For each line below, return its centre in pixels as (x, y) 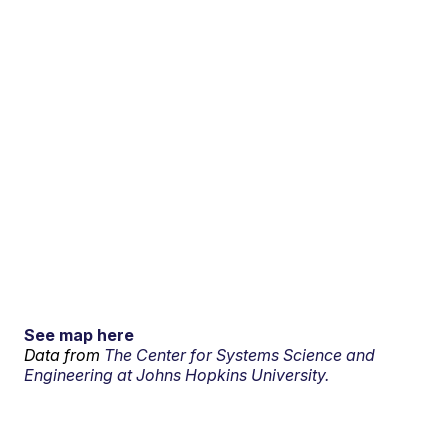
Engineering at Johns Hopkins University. (177, 374)
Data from (64, 354)
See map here (79, 334)
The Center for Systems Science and (240, 354)
